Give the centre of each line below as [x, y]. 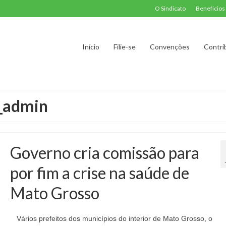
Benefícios [210, 8]
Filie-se [124, 47]
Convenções [169, 47]
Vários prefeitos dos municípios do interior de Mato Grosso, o [112, 218]
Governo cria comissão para [104, 153]
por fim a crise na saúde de [99, 173]
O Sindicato [170, 8]
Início [91, 47]
